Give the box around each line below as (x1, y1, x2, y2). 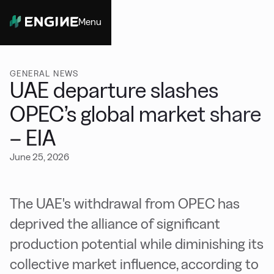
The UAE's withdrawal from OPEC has (10, 195, 240, 212)
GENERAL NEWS (10, 68, 79, 78)
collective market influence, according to (10, 256, 259, 272)
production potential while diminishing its (10, 235, 264, 252)
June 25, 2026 (10, 152, 69, 162)
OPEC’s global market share (10, 102, 261, 126)
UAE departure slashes (10, 78, 218, 102)
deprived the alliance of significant (10, 215, 220, 232)
